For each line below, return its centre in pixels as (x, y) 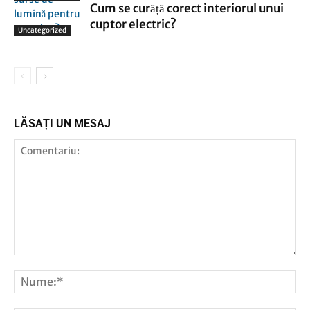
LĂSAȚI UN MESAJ (62, 124)
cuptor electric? (133, 24)
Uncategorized (42, 30)
